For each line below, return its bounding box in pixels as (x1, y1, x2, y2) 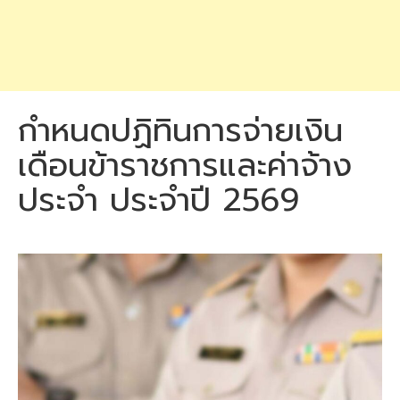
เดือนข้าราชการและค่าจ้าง (18, 141, 352, 189)
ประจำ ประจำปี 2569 (18, 176, 299, 224)
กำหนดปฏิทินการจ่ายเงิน (18, 106, 343, 154)
